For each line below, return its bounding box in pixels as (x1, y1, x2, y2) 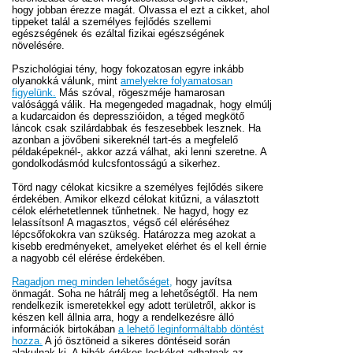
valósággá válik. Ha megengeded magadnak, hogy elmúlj (12, 98, 272, 110)
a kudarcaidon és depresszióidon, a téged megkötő (12, 110, 244, 122)
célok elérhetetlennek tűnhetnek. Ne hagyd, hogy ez (12, 204, 249, 217)
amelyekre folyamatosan (121, 74, 232, 87)
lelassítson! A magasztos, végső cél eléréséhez (12, 216, 230, 229)
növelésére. (12, 39, 65, 51)
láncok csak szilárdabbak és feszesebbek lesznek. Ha (12, 121, 261, 134)
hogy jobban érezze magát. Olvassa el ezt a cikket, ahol (12, 3, 269, 16)
